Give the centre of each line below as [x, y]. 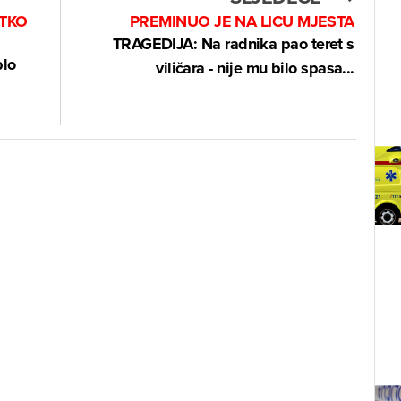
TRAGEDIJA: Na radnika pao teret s [233, 43]
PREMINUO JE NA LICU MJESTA [242, 21]
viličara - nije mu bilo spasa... [255, 68]
